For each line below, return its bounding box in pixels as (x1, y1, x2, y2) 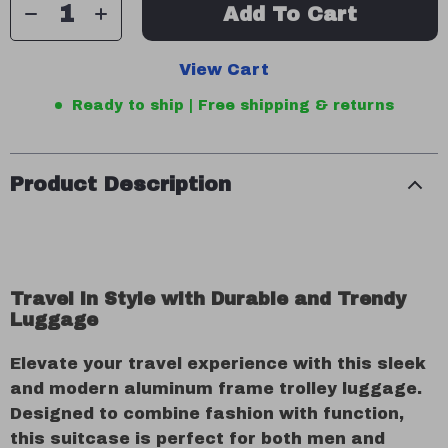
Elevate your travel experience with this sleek (10, 355, 426, 372)
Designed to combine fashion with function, (10, 405, 404, 422)
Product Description (10, 173, 231, 195)
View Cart (179, 61, 269, 78)
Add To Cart (223, 3, 357, 25)
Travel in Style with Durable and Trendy (10, 289, 406, 309)
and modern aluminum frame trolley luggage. (10, 380, 422, 397)
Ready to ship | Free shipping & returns (71, 98, 394, 113)
